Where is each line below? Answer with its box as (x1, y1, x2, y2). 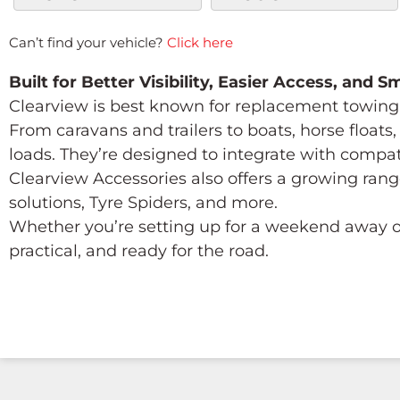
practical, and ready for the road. (9, 241, 269, 261)
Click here (167, 34, 233, 51)
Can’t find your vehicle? (9, 34, 167, 51)
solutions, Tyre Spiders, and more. (9, 193, 278, 212)
